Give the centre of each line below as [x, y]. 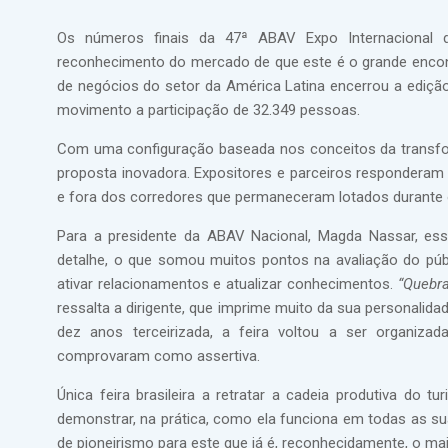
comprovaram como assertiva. [158, 356]
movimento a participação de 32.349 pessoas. [208, 110]
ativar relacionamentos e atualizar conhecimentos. [227, 284]
